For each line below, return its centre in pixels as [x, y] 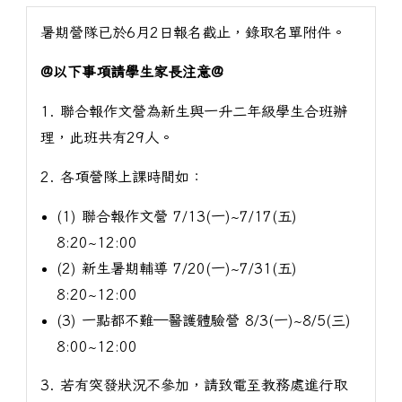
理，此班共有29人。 [106, 137]
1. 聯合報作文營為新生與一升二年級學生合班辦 [193, 111]
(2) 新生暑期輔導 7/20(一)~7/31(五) [177, 268]
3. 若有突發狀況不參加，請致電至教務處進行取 [193, 385]
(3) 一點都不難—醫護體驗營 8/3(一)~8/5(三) [204, 320]
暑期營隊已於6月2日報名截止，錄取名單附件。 [192, 33]
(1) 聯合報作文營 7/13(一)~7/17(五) [177, 216]
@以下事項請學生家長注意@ [131, 72]
